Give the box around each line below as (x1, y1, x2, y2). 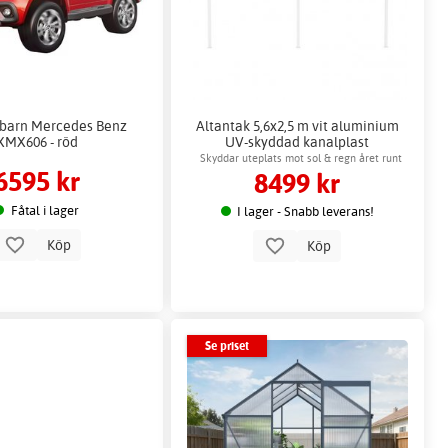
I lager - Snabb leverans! (237, 203, 375, 219)
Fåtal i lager (10, 201, 79, 218)
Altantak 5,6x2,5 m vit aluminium (195, 116, 399, 134)
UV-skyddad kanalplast (225, 132, 370, 150)
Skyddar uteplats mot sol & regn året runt (200, 151, 403, 166)
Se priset (204, 338, 249, 354)
